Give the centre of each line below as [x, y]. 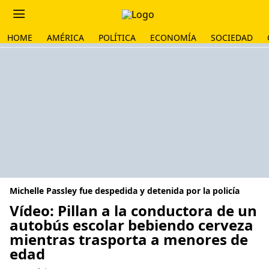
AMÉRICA [65, 38]
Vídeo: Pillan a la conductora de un [133, 210]
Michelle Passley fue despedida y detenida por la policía [125, 191]
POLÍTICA [117, 38]
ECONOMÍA [173, 38]
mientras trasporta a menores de [129, 239]
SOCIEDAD [232, 38]
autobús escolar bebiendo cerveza [131, 225]
